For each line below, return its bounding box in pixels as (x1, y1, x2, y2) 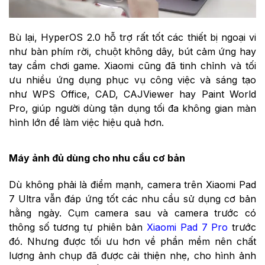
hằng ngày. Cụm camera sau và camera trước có (9, 207, 256, 219)
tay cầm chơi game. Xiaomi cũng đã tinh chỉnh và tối (9, 59, 256, 72)
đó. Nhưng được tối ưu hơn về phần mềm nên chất (9, 235, 256, 248)
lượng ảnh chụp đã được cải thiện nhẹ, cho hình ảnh (9, 250, 256, 262)
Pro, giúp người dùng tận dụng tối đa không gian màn (9, 102, 256, 114)
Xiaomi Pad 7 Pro (147, 221, 228, 234)
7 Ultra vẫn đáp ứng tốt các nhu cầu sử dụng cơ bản (9, 193, 256, 205)
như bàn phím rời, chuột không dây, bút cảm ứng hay (9, 45, 256, 57)
